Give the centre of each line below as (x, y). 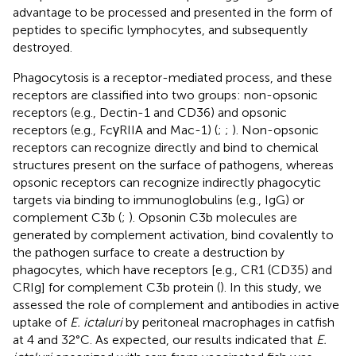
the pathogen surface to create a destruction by (149, 252)
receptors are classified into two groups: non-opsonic (165, 95)
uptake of (41, 322)
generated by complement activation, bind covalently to (173, 234)
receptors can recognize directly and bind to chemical (166, 147)
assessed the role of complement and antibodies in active (176, 304)
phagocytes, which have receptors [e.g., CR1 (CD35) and (172, 269)
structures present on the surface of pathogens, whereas (173, 164)
